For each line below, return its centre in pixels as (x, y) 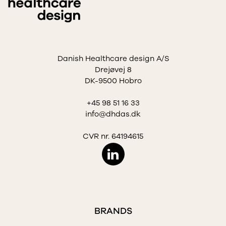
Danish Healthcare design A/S (113, 59)
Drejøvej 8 (113, 70)
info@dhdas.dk (113, 114)
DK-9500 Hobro (113, 81)
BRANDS (113, 211)
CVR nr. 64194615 (113, 136)
